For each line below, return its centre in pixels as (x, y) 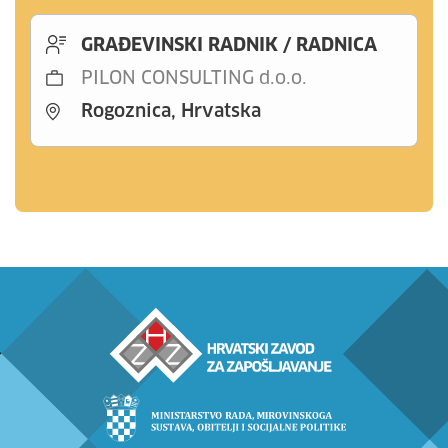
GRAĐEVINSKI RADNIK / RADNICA (229, 46)
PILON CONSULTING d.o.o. (194, 79)
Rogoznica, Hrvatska (171, 112)
